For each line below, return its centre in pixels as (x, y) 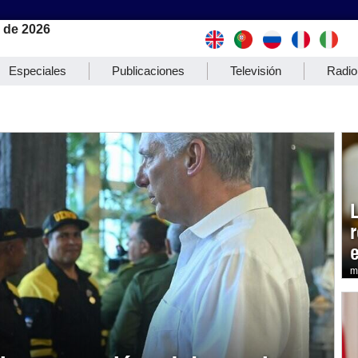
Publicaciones (148, 71)
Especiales (38, 71)
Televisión (256, 71)
